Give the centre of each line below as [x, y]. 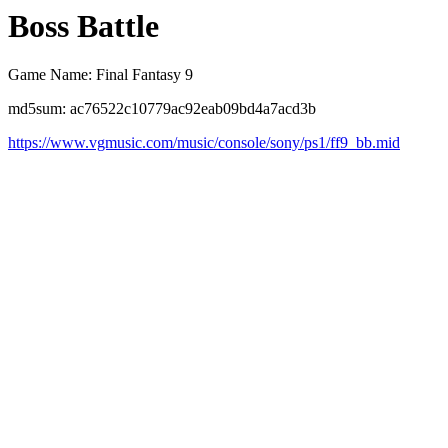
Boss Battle [83, 26]
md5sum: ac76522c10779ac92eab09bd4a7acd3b [162, 109]
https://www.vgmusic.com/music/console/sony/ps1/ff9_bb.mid [204, 143]
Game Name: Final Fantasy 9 [100, 75]
